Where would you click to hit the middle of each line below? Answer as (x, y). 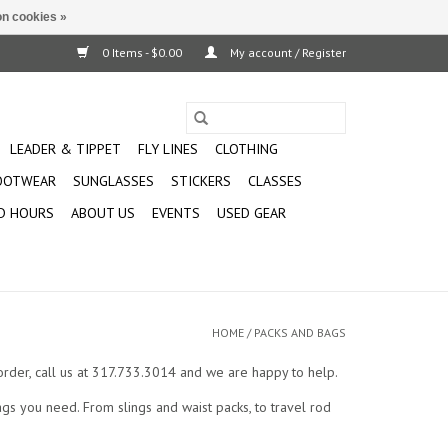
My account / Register (286, 52)
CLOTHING (246, 149)
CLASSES (275, 181)
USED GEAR (251, 213)
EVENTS (176, 213)
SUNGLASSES (113, 181)
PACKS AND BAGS (300, 332)
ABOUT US (103, 213)
